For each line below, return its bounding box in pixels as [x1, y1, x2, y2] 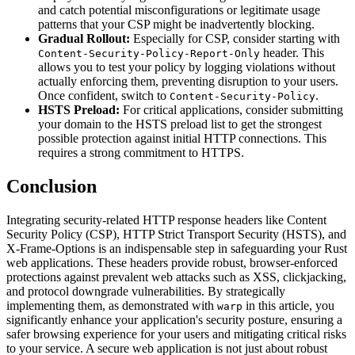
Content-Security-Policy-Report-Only [38, 48, 260, 60]
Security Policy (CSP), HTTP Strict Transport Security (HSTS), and [6, 227, 346, 241]
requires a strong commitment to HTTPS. [38, 146, 244, 160]
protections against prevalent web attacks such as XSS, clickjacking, [6, 269, 346, 284]
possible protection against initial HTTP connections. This [38, 132, 326, 146]
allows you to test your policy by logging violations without [38, 60, 335, 74]
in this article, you [242, 298, 334, 312]
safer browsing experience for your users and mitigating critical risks [6, 326, 346, 341]
